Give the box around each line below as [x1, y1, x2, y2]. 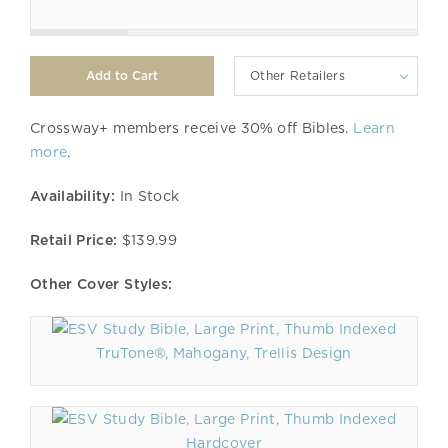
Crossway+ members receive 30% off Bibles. [30, 119, 354, 136]
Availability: [30, 187, 115, 204]
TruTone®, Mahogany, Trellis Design [96, 344, 352, 361]
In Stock [114, 187, 180, 204]
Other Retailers [250, 67, 345, 83]
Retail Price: [30, 231, 118, 248]
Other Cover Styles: [30, 275, 173, 292]
